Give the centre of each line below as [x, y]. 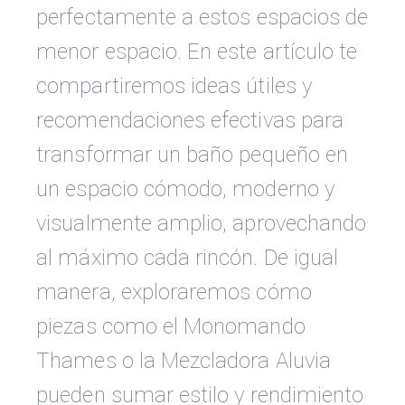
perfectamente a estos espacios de [202, 18]
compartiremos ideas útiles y [174, 86]
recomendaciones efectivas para [190, 121]
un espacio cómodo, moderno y [185, 189]
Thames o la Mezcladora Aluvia [184, 361]
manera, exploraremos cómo [174, 292]
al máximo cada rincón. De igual [188, 258]
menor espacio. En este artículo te [197, 52]
